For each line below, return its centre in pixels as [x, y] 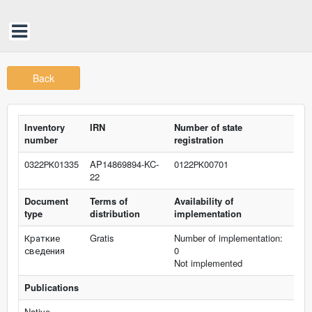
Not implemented [208, 263]
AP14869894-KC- [124, 164]
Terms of [109, 201]
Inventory [45, 127]
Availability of [204, 201]
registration [199, 140]
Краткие [42, 238]
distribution [115, 213]
